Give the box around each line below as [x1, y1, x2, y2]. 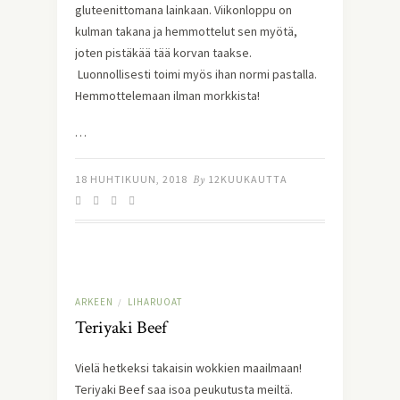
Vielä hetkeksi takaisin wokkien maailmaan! [75, 360, 302, 377]
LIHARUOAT [128, 296, 182, 309]
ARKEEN [75, 296, 113, 309]
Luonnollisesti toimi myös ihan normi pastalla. [75, 66, 317, 83]
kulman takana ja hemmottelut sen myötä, [75, 23, 297, 40]
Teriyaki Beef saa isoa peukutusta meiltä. [75, 381, 293, 398]
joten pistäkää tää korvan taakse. [75, 45, 252, 62]
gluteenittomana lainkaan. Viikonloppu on [75, 2, 292, 19]
